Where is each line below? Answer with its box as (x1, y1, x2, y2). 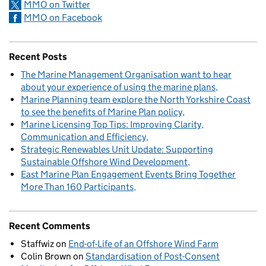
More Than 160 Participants (21, 181, 134, 193)
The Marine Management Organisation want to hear (21, 69, 232, 81)
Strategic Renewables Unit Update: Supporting (21, 144, 213, 156)
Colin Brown (21, 251, 71, 262)
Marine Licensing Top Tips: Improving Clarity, (21, 119, 204, 131)
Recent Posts (9, 51, 67, 63)
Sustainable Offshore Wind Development (21, 156, 188, 168)
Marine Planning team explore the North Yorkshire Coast (21, 94, 251, 106)
